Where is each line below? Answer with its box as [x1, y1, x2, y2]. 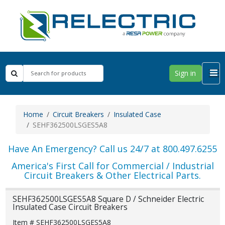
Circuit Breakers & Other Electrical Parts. [24, 169, 201, 181]
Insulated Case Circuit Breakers [12, 202, 128, 213]
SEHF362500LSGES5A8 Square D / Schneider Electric [12, 194, 204, 205]
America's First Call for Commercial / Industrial [11, 159, 214, 172]
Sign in [175, 68, 196, 78]
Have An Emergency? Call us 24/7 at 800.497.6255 [8, 142, 217, 155]
